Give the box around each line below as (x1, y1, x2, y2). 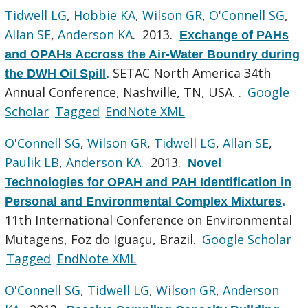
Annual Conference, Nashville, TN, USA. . (5, 83, 245, 100)
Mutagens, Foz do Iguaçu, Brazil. (5, 230, 200, 247)
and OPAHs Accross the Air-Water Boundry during (5, 47, 300, 61)
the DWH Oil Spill (5, 66, 107, 80)
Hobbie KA (74, 6, 136, 23)
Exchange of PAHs (179, 27, 289, 42)
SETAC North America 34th (113, 64, 272, 81)
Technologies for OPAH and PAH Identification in (5, 175, 292, 189)
